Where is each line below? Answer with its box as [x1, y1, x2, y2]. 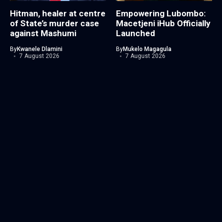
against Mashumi [10, 28, 76, 39]
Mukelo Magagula [123, 46, 171, 53]
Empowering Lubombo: [116, 8, 206, 19]
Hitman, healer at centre [10, 8, 106, 19]
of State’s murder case [10, 18, 99, 29]
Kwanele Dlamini [17, 46, 62, 53]
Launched [116, 28, 155, 39]
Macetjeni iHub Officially [116, 18, 211, 29]
